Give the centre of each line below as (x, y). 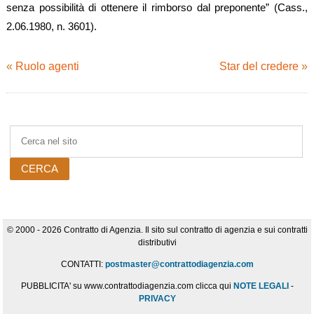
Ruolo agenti (47, 67)
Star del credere (259, 67)
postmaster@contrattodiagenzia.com (179, 265)
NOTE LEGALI (261, 286)
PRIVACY (157, 299)
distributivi (157, 243)
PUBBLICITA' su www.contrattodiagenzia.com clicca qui (127, 286)
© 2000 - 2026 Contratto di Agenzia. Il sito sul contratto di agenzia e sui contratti (157, 230)
